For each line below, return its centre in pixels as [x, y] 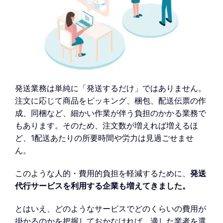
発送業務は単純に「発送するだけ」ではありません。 [111, 88]
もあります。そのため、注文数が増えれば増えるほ [107, 126]
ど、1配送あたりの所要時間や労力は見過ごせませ [104, 138]
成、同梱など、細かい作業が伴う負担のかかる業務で [111, 113]
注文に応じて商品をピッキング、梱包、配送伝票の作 [111, 101]
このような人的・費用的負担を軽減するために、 [103, 173]
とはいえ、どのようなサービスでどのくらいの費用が [111, 208]
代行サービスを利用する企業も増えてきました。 [103, 185]
